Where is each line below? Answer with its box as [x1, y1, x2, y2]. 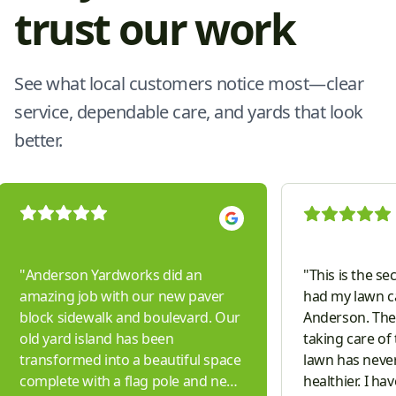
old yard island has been [19, 328, 174, 348]
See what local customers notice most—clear [14, 72, 363, 96]
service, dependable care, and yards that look [14, 100, 363, 125]
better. [14, 128, 63, 153]
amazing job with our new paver [19, 286, 225, 306]
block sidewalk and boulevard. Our [19, 307, 240, 327]
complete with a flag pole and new [19, 370, 238, 391]
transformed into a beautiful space [19, 349, 241, 369]
